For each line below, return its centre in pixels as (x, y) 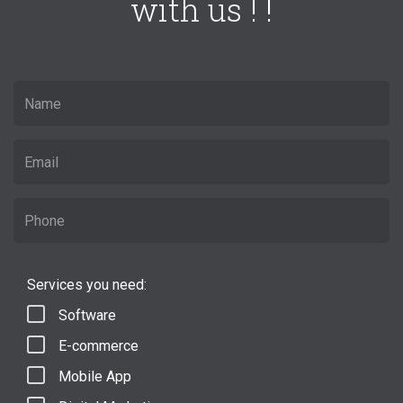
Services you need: (87, 285)
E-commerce (99, 346)
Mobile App (95, 376)
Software (87, 315)
